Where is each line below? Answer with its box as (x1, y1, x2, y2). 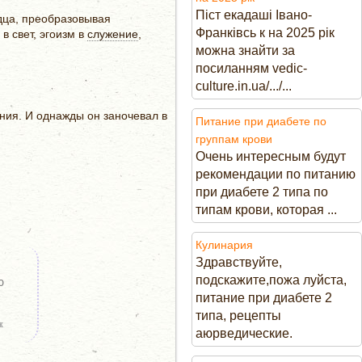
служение (86, 27, 138, 40)
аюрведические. (196, 326, 293, 340)
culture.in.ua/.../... (196, 79, 292, 93)
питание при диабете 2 (196, 291, 332, 305)
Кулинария (196, 238, 253, 251)
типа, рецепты (196, 309, 281, 322)
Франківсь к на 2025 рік (196, 26, 335, 40)
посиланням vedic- (196, 61, 307, 75)
